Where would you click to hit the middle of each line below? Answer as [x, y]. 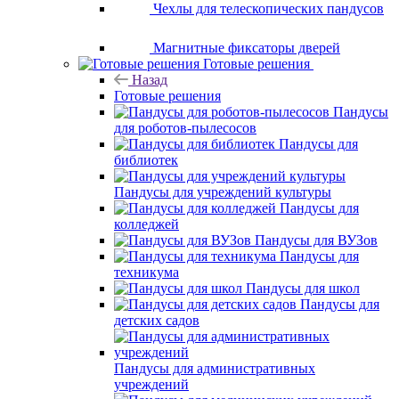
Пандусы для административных [215, 368]
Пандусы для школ [303, 288]
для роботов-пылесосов [185, 128]
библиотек [146, 160]
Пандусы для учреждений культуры [223, 192]
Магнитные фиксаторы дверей [247, 48]
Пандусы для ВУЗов [316, 240]
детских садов [157, 320]
